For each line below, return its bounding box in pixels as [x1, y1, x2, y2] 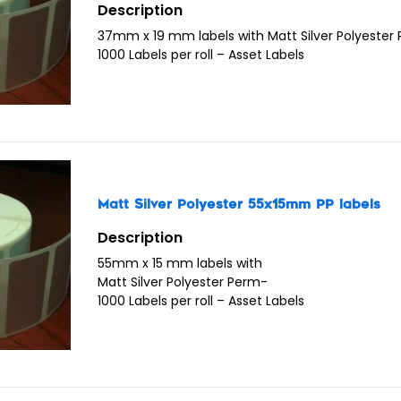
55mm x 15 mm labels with [98, 254, 263, 273]
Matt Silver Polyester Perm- [98, 273, 269, 292]
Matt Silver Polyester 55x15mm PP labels [98, 197, 381, 213]
